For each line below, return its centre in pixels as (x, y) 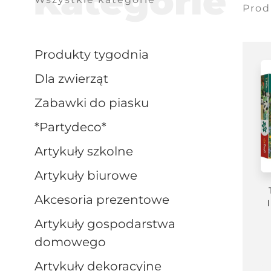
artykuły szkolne (88, 151)
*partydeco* (77, 127)
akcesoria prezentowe (106, 200)
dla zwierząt (77, 79)
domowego (70, 242)
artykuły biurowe (90, 175)
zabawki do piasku (96, 103)
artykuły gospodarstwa (39, 224)
